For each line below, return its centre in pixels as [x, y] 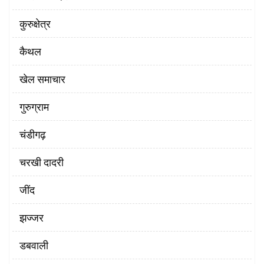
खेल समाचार [42, 79]
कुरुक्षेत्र [35, 24]
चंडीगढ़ [33, 135]
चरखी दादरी [42, 162]
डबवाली [34, 245]
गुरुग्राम [34, 107]
